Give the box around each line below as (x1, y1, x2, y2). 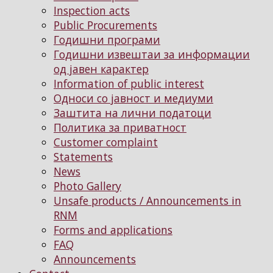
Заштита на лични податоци (54, 105, 211, 120)
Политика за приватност (54, 119, 186, 135)
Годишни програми (54, 32, 160, 47)
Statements (54, 149, 113, 164)
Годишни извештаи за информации (54, 46, 250, 62)
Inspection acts (54, 2, 130, 18)
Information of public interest (54, 76, 204, 91)
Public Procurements (54, 17, 157, 32)
